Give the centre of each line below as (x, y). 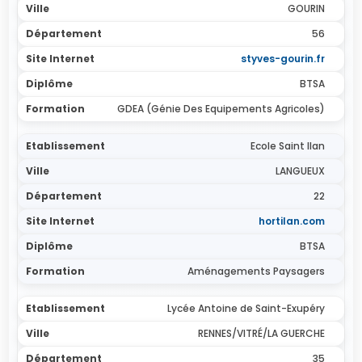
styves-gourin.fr (282, 59)
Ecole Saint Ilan (287, 146)
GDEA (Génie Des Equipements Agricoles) (221, 109)
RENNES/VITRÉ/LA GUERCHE (261, 333)
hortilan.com (291, 221)
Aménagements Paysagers (256, 271)
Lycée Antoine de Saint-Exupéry (246, 308)
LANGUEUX (300, 171)
